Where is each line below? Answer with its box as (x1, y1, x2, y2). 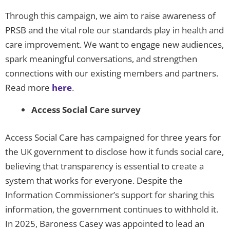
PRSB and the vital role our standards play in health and (5, 24, 224, 36)
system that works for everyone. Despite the (5, 174, 183, 186)
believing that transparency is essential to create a (5, 160, 204, 172)
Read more (5, 82, 52, 94)
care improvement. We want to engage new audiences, (5, 39, 224, 51)
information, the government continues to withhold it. (5, 203, 218, 215)
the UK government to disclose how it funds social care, (5, 145, 224, 158)
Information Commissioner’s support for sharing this (5, 188, 214, 201)
